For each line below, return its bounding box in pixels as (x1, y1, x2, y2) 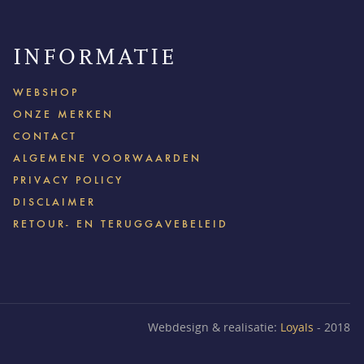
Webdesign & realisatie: (148, 319, 281, 336)
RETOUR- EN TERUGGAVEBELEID (12, 218, 228, 231)
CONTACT (12, 130, 77, 143)
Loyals (280, 319, 314, 336)
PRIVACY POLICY (12, 174, 123, 187)
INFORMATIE (12, 47, 176, 71)
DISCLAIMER (12, 196, 96, 209)
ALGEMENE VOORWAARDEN (12, 152, 201, 165)
